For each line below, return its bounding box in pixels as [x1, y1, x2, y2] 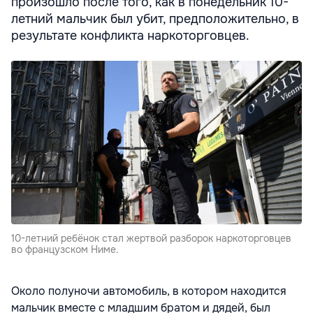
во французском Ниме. [11, 243, 119, 256]
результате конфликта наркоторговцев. [11, 27, 249, 43]
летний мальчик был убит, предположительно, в [11, 10, 299, 27]
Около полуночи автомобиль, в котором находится [11, 284, 286, 299]
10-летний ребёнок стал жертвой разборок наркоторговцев [11, 232, 291, 245]
